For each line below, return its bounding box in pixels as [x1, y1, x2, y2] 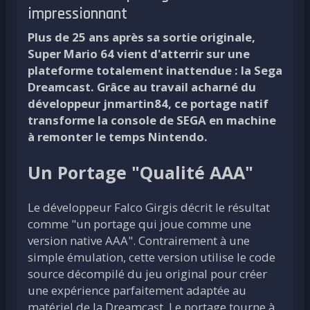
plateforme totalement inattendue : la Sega [28, 62, 282, 78]
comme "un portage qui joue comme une [28, 215, 251, 232]
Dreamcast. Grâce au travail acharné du [28, 78, 256, 95]
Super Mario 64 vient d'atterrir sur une [28, 45, 250, 62]
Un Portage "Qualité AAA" [28, 160, 253, 184]
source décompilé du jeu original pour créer [28, 265, 267, 282]
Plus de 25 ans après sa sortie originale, [28, 28, 255, 45]
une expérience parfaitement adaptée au [28, 282, 246, 298]
